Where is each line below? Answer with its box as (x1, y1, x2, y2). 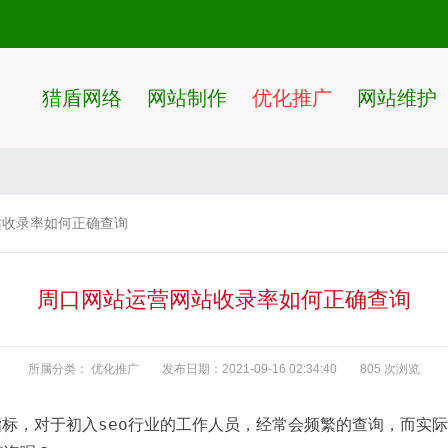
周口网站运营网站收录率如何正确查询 (37, 287, 411, 312)
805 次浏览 (360, 362, 420, 376)
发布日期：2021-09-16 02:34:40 (162, 362, 337, 376)
